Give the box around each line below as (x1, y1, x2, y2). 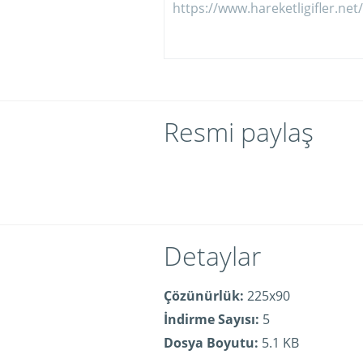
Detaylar (164, 238, 261, 273)
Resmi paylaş (164, 114, 314, 149)
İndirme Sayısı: (164, 310, 259, 328)
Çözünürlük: (164, 287, 244, 305)
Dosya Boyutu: (164, 334, 258, 352)
